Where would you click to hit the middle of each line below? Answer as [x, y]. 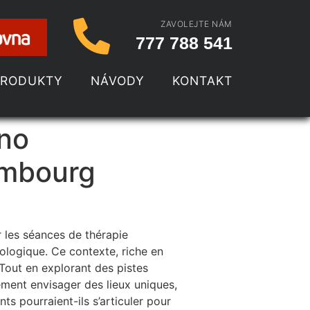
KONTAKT [202, 81]
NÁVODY [117, 81]
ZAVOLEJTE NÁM [197, 24]
